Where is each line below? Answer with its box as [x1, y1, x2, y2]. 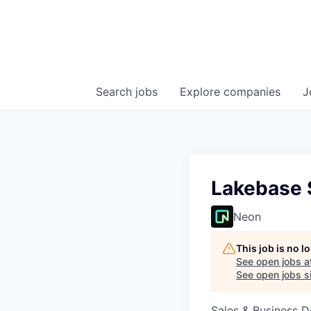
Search [96, 85, 135, 99]
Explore [180, 85, 224, 99]
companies [224, 85, 280, 99]
